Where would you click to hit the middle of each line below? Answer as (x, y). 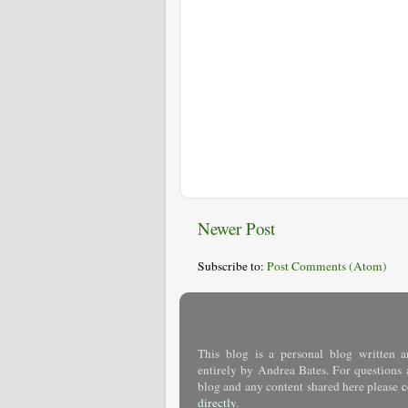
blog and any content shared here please (300, 386)
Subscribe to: (232, 265)
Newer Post (236, 228)
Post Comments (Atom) (327, 265)
